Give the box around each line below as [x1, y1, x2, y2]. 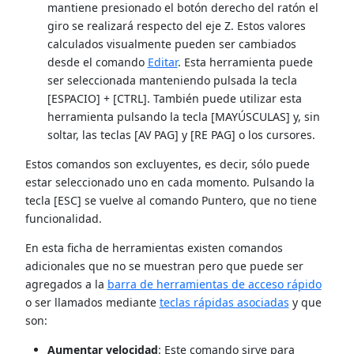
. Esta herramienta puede [177, 54, 313, 70]
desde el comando [47, 54, 148, 70]
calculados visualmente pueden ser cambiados [47, 36, 296, 51]
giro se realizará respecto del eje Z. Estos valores [47, 17, 306, 33]
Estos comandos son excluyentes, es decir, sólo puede [24, 156, 310, 171]
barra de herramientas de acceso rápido [107, 276, 322, 292]
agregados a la [24, 276, 107, 292]
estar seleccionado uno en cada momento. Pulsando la [24, 174, 314, 190]
